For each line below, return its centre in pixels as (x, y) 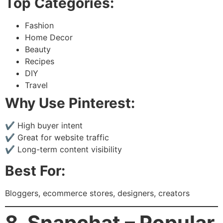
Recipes (40, 61)
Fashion (39, 26)
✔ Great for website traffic (57, 138)
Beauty (38, 50)
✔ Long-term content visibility (63, 150)
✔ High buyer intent (44, 126)
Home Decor (49, 38)
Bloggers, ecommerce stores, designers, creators (97, 193)
